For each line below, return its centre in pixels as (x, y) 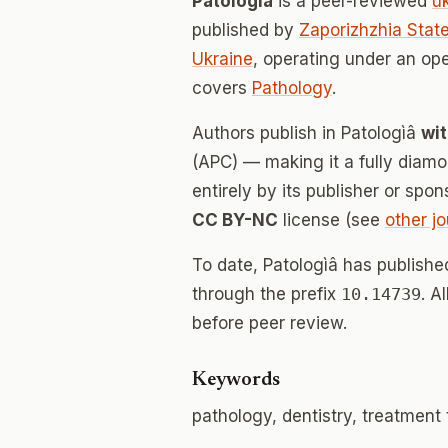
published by (245, 30)
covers (222, 88)
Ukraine (222, 59)
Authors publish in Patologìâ (306, 133)
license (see (331, 220)
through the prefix (266, 294)
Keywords (236, 380)
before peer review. (269, 323)
